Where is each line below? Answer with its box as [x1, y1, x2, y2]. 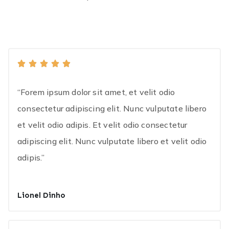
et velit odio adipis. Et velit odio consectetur [17, 120, 188, 130]
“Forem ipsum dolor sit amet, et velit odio [17, 87, 175, 98]
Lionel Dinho [17, 191, 65, 200]
